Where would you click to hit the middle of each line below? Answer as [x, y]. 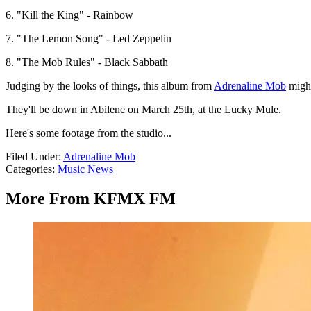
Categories [29, 169]
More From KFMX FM [91, 199]
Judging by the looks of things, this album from [110, 86]
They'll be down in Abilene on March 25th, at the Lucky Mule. [143, 110]
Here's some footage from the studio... [89, 133]
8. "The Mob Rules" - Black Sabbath [87, 62]
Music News [85, 169]
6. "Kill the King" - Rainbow [69, 15]
